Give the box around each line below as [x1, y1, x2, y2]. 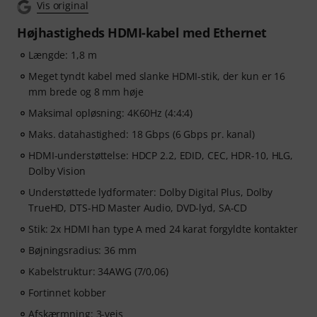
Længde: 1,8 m [28, 48, 97, 62]
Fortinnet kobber [28, 286, 107, 300]
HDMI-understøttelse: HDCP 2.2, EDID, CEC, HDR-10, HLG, [28, 149, 294, 163]
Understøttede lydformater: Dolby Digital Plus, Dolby [28, 185, 273, 200]
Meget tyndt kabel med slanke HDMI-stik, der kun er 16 [28, 69, 286, 83]
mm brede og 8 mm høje [28, 85, 144, 99]
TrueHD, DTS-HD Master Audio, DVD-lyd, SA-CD [28, 201, 248, 215]
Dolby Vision [28, 164, 86, 178]
